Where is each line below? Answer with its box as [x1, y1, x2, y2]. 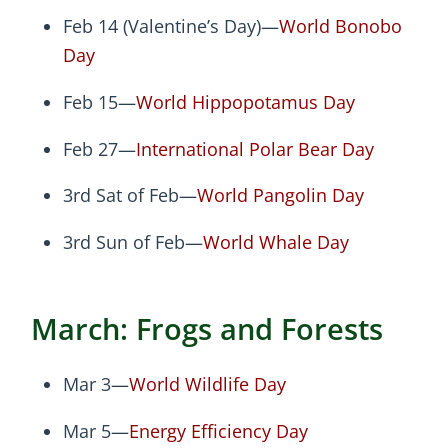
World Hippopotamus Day [136, 89, 355, 114]
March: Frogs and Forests [31, 308, 383, 348]
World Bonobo [279, 14, 402, 39]
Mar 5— [63, 418, 129, 443]
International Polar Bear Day [136, 136, 374, 161]
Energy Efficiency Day [129, 418, 308, 443]
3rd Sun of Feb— [63, 229, 203, 254]
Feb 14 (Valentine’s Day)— [63, 14, 279, 39]
